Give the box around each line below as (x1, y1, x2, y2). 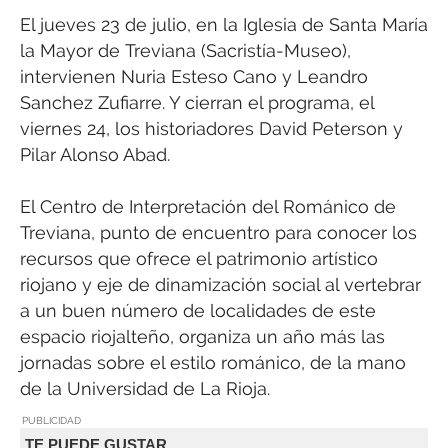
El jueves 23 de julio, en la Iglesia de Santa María (20, 13, 428, 35)
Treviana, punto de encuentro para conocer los (20, 221, 417, 243)
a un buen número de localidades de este (20, 299, 376, 321)
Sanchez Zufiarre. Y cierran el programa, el (20, 91, 374, 113)
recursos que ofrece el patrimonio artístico (20, 247, 378, 269)
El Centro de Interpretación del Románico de (20, 195, 396, 217)
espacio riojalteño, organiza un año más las (20, 325, 385, 347)
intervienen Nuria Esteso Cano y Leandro (20, 65, 368, 87)
